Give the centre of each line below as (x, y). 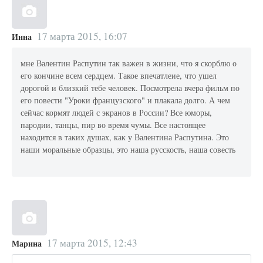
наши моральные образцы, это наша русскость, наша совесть (128, 149)
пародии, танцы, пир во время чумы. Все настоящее (113, 124)
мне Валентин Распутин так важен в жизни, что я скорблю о (129, 63)
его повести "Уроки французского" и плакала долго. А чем (126, 100)
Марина (27, 244)
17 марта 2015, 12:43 (92, 243)
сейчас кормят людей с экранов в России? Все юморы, (117, 112)
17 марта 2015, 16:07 (82, 36)
